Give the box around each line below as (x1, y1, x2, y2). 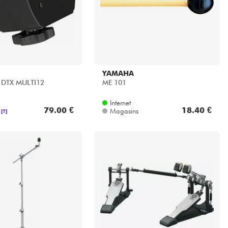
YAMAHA (102, 69, 134, 78)
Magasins (109, 107, 138, 116)
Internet (109, 99, 131, 107)
